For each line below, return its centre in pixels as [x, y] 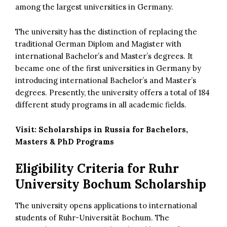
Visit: [27, 129]
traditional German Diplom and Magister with [98, 44]
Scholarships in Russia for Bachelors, [113, 129]
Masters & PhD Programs [65, 141]
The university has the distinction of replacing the [106, 31]
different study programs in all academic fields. [101, 104]
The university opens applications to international [106, 205]
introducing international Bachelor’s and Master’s [106, 80]
